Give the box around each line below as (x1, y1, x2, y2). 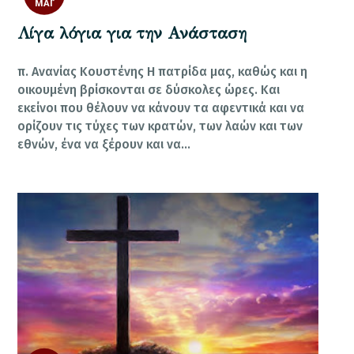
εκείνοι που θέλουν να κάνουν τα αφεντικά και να (17, 100, 305, 115)
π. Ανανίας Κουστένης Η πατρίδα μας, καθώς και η (17, 63, 308, 79)
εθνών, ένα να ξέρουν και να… (17, 136, 191, 152)
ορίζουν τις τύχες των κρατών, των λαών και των (17, 118, 303, 134)
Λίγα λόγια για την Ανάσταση (17, 22, 247, 43)
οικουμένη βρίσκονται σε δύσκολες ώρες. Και (17, 81, 281, 97)
